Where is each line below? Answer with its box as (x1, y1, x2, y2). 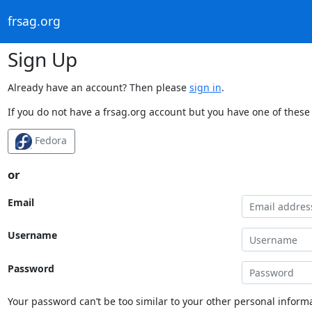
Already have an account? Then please (7, 80, 189, 94)
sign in (189, 80, 221, 94)
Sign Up (7, 45, 77, 72)
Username (7, 228, 57, 242)
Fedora (32, 133, 67, 147)
